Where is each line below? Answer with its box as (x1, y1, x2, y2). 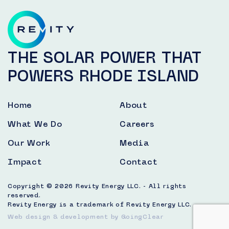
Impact (8, 157, 42, 167)
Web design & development (8, 213, 108, 221)
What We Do (8, 119, 62, 129)
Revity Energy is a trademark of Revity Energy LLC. (8, 201, 192, 209)
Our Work (8, 138, 51, 148)
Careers (120, 119, 154, 129)
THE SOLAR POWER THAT (8, 48, 202, 67)
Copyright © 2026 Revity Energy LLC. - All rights (8, 182, 187, 190)
